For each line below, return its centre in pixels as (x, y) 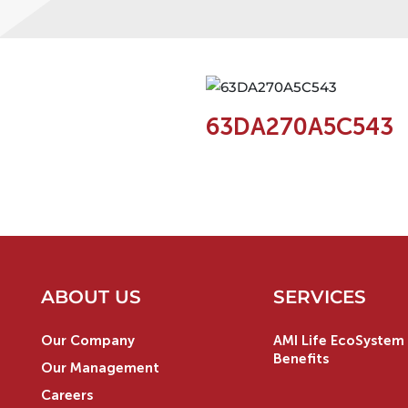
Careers (67, 395)
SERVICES (319, 296)
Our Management (100, 367)
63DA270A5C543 (299, 127)
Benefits (301, 358)
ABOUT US (91, 296)
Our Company (88, 340)
